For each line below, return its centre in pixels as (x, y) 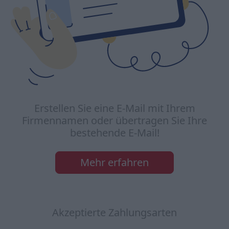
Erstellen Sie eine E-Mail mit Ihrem (114, 108)
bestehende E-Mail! (114, 132)
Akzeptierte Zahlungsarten (114, 212)
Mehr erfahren (114, 162)
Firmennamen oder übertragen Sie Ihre (114, 120)
